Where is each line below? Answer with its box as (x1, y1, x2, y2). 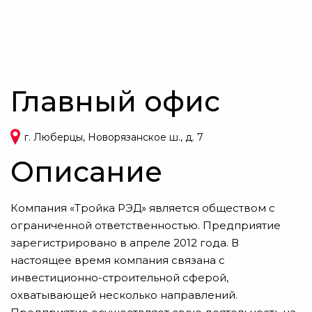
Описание (10, 155, 162, 189)
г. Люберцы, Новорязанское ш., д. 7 (24, 131, 203, 143)
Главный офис (10, 84, 220, 118)
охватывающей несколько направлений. (10, 288, 237, 302)
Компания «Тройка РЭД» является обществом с (10, 201, 275, 214)
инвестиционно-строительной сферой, (10, 271, 228, 284)
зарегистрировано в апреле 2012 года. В (10, 236, 239, 249)
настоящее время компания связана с (10, 253, 225, 267)
